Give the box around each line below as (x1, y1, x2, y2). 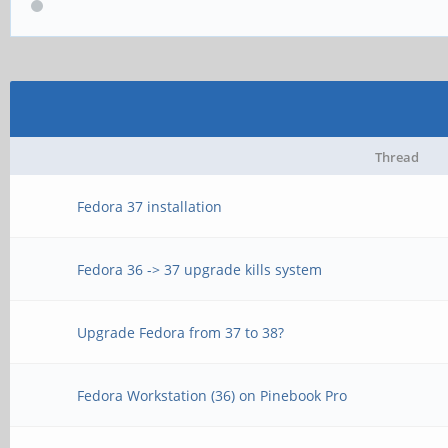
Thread (375, 148, 419, 166)
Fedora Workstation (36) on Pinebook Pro (77, 386, 348, 405)
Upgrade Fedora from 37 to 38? (77, 323, 285, 342)
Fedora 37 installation (77, 197, 223, 216)
